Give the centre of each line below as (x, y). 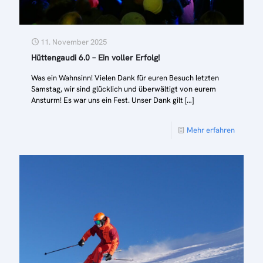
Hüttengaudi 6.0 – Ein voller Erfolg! (95, 58)
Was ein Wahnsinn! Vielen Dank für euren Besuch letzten (125, 78)
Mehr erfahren (211, 130)
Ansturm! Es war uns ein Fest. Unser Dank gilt (107, 100)
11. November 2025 (74, 42)
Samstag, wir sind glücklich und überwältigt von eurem (124, 89)
